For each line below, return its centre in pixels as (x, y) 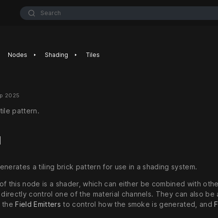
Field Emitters (38, 204)
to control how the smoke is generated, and (137, 204)
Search (50, 13)
